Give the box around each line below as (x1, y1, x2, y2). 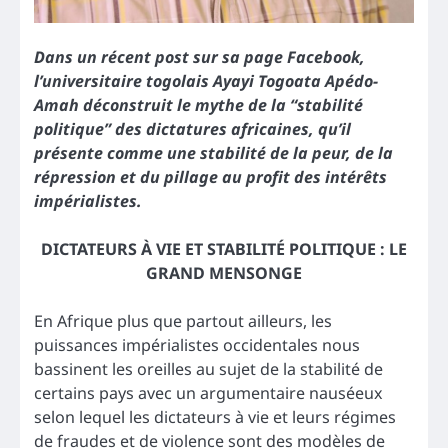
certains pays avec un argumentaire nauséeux (34, 382, 383, 405)
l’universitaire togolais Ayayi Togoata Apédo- (34, 70, 378, 93)
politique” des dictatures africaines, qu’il (34, 118, 351, 141)
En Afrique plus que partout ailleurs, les (34, 310, 332, 333)
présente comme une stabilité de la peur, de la (34, 142, 393, 165)
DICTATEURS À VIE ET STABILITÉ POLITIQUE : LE (41, 238, 407, 261)
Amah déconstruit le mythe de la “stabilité (34, 94, 363, 117)
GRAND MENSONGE (146, 262, 302, 285)
